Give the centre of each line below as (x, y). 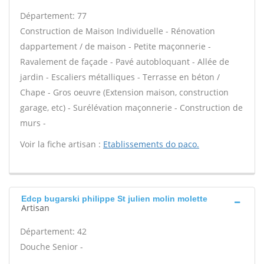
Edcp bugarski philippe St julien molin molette (114, 199)
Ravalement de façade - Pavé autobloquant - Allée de (125, 62)
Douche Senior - (52, 247)
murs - (33, 123)
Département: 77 (53, 16)
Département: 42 (53, 231)
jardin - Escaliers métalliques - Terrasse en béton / (120, 77)
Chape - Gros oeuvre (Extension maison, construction (124, 92)
